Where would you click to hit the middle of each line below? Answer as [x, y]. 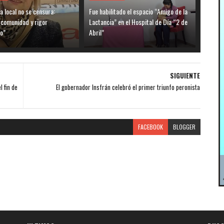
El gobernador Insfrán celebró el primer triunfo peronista [128, 87]
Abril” [97, 32]
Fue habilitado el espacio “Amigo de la [138, 11]
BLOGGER [184, 126]
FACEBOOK [150, 126]
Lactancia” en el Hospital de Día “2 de [138, 21]
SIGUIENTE [185, 75]
